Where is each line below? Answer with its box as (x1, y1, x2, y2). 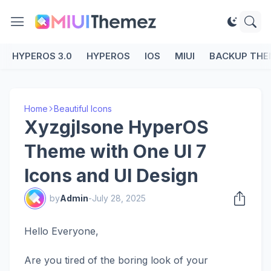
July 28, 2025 (92, 193, 146, 203)
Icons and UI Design (24, 165, 198, 186)
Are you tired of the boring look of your (24, 254, 208, 266)
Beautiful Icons (54, 103, 112, 114)
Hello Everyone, (24, 225, 99, 237)
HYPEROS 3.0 (12, 50, 72, 62)
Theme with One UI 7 (24, 140, 206, 162)
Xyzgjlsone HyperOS (24, 116, 209, 138)
